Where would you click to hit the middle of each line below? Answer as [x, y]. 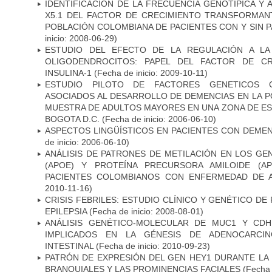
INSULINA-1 [70, 73]
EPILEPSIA [66, 211]
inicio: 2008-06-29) [81, 38]
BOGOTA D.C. [73, 119]
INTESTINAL [69, 246]
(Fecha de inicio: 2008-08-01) [145, 211]
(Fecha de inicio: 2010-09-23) [152, 246]
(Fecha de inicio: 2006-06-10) [159, 119]
